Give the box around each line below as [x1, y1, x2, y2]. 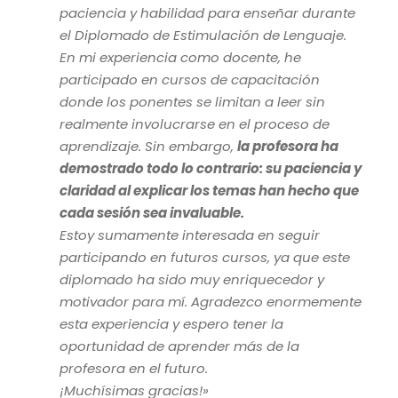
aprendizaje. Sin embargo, [60, 137, 238, 156]
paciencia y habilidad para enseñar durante [60, 4, 356, 23]
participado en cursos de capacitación [60, 70, 321, 90]
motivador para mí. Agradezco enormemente [60, 292, 362, 312]
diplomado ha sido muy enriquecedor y [60, 270, 325, 290]
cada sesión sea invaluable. [60, 203, 245, 223]
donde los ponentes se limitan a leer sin [60, 92, 326, 112]
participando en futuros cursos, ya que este [60, 248, 351, 267]
